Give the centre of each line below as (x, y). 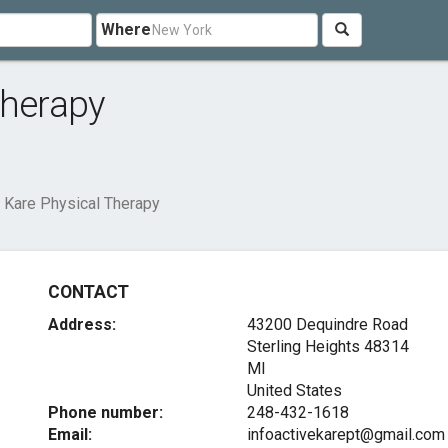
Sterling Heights (303, 346)
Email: (70, 434)
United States (294, 390)
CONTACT (88, 292)
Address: (82, 324)
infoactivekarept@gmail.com (345, 434)
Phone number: (106, 412)
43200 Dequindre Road (327, 324)
